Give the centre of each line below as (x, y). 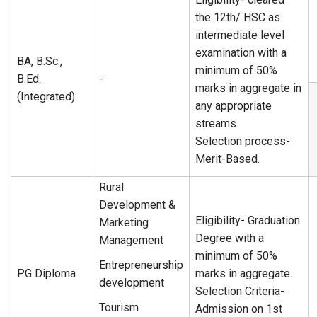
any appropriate (234, 106)
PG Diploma (46, 273)
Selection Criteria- (240, 291)
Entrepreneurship (141, 265)
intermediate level (240, 35)
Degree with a (230, 238)
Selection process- (243, 141)
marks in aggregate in (248, 88)
